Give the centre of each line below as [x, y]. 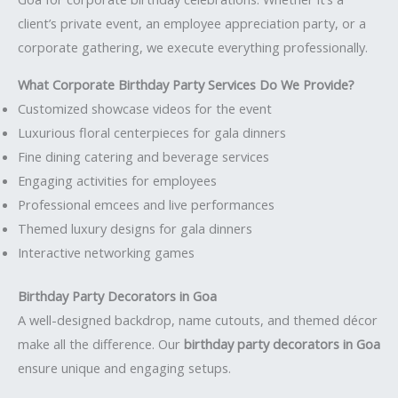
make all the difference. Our [101, 343]
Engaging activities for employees [117, 181]
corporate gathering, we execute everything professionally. [193, 48]
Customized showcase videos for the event [145, 109]
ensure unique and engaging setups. [124, 367]
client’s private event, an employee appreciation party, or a [192, 24]
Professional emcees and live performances [146, 205]
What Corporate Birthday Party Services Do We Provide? [186, 85]
